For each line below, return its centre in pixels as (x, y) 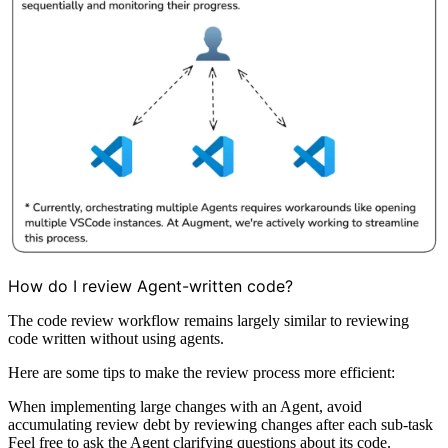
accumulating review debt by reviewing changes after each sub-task (220, 424)
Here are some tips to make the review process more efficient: (201, 372)
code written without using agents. (116, 338)
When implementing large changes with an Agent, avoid (185, 406)
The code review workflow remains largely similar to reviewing (208, 320)
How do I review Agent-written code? (150, 285)
